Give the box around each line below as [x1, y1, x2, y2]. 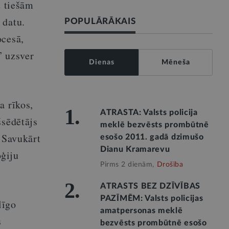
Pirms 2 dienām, [100, 161, 154, 168]
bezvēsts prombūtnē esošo [100, 219, 207, 227]
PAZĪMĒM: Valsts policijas [100, 194, 203, 202]
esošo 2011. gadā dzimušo [100, 133, 204, 141]
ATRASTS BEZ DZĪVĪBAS [100, 182, 200, 190]
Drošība [156, 161, 183, 168]
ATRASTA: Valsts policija [100, 108, 198, 117]
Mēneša [161, 59, 190, 66]
